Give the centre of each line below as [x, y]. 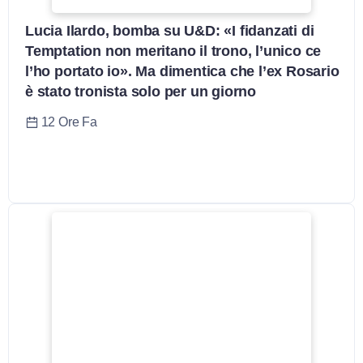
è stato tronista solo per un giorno [141, 92]
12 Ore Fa [67, 122]
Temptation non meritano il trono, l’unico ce [173, 51]
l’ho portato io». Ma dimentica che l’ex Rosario [182, 72]
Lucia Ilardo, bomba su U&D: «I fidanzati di [170, 31]
